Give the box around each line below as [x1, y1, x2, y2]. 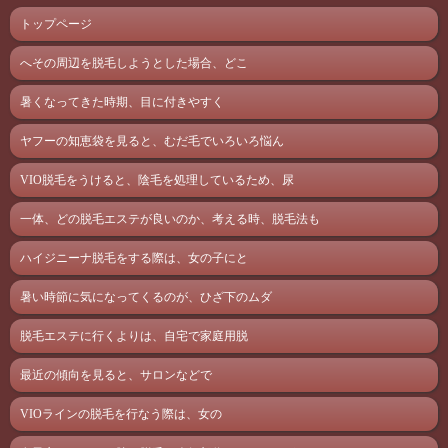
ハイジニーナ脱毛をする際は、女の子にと [20, 251, 248, 265]
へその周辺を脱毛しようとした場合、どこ [20, 56, 248, 70]
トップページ [20, 17, 92, 31]
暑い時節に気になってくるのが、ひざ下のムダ [20, 290, 272, 304]
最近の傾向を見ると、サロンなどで [20, 368, 212, 382]
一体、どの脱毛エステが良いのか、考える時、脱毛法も [20, 212, 320, 226]
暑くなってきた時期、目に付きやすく [20, 95, 224, 109]
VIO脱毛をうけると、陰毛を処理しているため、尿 [20, 173, 294, 187]
